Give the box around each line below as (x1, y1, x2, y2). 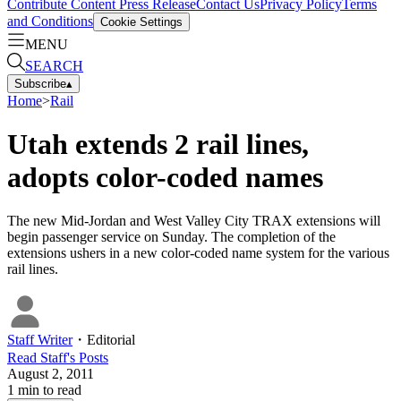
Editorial (87, 332, 135, 348)
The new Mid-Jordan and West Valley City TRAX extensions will (7, 213, 380, 229)
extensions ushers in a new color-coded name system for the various (7, 245, 389, 261)
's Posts (67, 350, 108, 366)
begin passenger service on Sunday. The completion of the (7, 229, 336, 245)
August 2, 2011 (7, 366, 94, 382)
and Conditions (7, 13, 93, 29)
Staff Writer (7, 332, 73, 348)
